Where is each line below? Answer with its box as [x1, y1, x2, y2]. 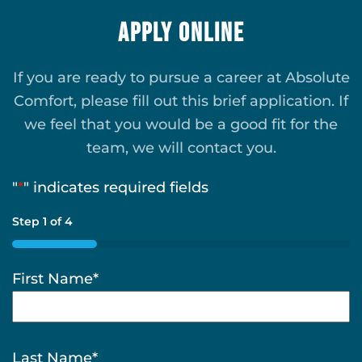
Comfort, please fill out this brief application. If [14, 92, 348, 110]
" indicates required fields [23, 179, 208, 196]
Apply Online [117, 18, 245, 49]
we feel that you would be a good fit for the [24, 116, 338, 133]
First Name [12, 270, 93, 288]
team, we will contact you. [86, 139, 276, 157]
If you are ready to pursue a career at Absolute [12, 69, 350, 86]
